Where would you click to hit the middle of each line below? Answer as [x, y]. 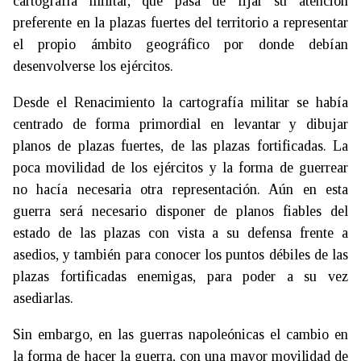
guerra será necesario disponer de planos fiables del [180, 211]
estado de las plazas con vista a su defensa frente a [180, 232]
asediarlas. [43, 298]
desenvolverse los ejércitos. [93, 66]
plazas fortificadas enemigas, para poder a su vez [180, 276]
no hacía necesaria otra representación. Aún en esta [180, 189]
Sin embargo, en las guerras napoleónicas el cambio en [180, 334]
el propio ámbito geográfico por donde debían [180, 44]
